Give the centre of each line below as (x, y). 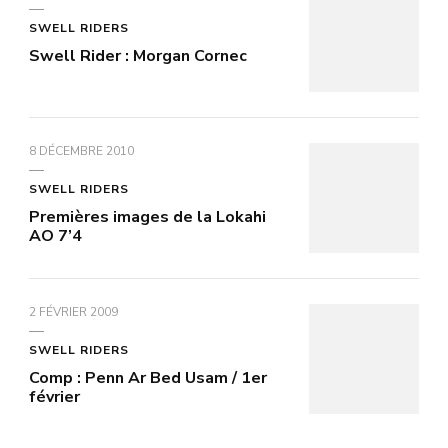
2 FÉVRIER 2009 (73, 312)
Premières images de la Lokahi (147, 217)
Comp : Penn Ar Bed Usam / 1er (148, 378)
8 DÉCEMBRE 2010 (81, 151)
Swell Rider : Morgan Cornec (138, 56)
